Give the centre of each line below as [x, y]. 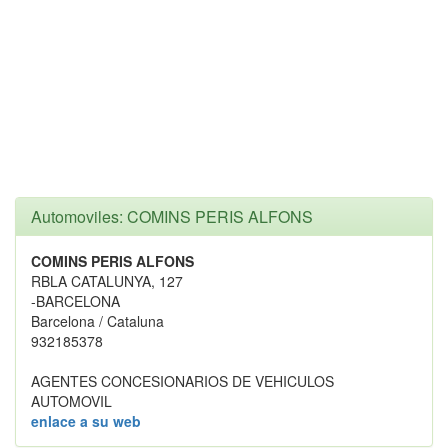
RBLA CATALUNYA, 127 [107, 281]
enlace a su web [86, 421]
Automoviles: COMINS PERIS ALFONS [172, 216]
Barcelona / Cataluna [97, 321]
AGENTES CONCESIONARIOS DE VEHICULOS [182, 381]
